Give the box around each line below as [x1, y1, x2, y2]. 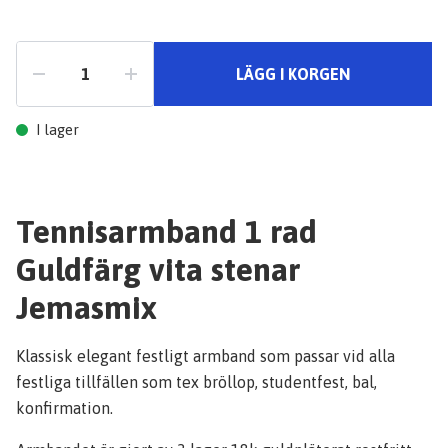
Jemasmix [16, 289, 157, 326]
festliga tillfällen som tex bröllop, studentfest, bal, [16, 373, 377, 391]
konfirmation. [16, 399, 113, 417]
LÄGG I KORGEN [236, 65, 350, 83]
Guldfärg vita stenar [16, 251, 301, 288]
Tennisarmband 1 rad [16, 213, 317, 250]
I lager [36, 121, 79, 138]
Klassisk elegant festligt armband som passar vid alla [16, 347, 395, 365]
